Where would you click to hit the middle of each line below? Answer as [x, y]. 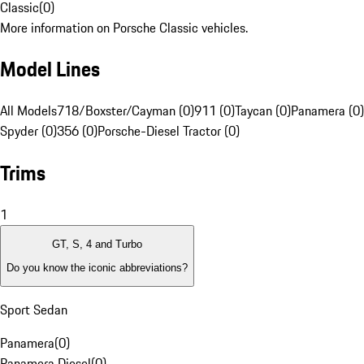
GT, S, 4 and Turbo [97, 245]
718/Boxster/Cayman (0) [126, 111]
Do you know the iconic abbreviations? [97, 267]
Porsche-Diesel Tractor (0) [169, 131]
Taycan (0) [263, 111]
